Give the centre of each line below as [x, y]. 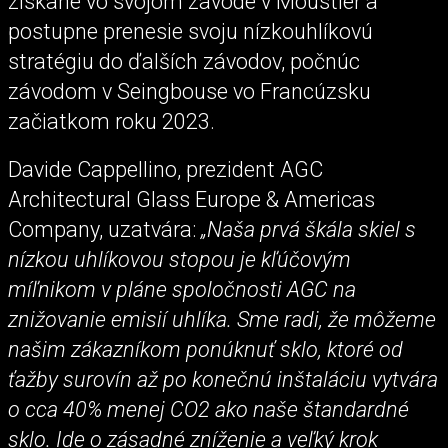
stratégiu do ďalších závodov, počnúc [184, 62]
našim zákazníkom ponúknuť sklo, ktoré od [205, 349]
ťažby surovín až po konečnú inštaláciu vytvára [223, 379]
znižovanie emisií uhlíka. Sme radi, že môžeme [222, 319]
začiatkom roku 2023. [111, 122]
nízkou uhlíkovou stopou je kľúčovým [179, 259]
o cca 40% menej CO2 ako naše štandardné [208, 409]
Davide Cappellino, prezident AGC [165, 169]
